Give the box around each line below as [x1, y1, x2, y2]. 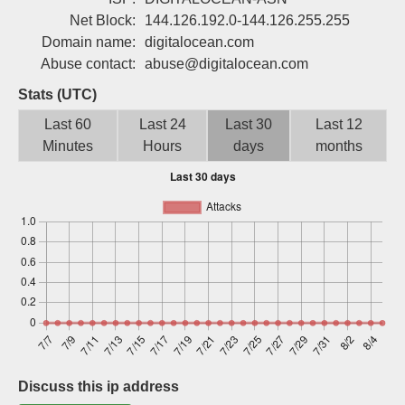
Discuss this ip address [18, 379, 179, 394]
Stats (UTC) [18, 87, 97, 102]
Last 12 [315, 117, 363, 132]
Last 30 [225, 117, 273, 132]
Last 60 [44, 117, 91, 132]
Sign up [272, 12, 325, 27]
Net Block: [70, 13, 136, 28]
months [315, 138, 363, 154]
